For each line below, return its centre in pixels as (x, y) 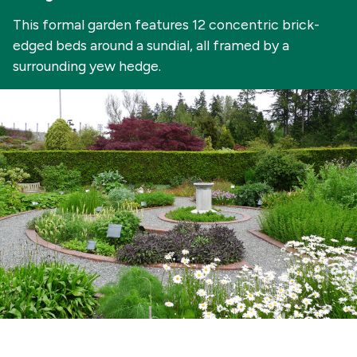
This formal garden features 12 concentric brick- (166, 24)
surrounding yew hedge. (87, 66)
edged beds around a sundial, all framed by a (151, 45)
